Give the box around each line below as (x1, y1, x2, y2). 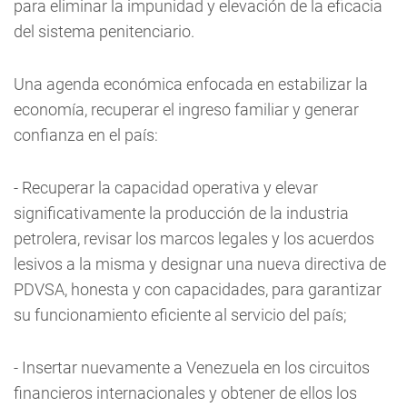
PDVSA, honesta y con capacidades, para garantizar (14, 280, 382, 299)
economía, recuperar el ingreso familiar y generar (14, 100, 359, 119)
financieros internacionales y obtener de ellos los (14, 383, 357, 402)
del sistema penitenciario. (14, 22, 194, 41)
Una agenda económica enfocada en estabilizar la (14, 74, 368, 94)
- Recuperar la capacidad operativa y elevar (14, 178, 318, 197)
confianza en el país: (14, 125, 158, 144)
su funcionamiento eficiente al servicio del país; (14, 305, 347, 324)
